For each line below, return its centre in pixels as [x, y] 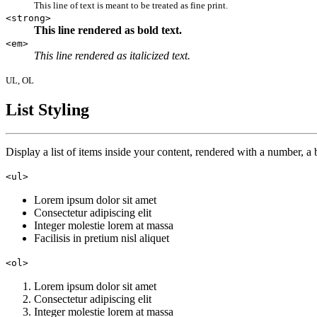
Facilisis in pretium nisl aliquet [102, 238]
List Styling [47, 109]
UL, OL [20, 80]
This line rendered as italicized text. [112, 55]
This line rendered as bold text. [108, 30]
